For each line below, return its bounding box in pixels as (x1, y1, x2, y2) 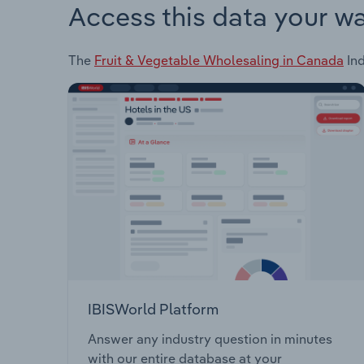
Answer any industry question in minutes (88, 331, 332, 348)
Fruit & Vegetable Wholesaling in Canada (94, 51, 344, 68)
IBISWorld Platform (88, 299, 219, 318)
